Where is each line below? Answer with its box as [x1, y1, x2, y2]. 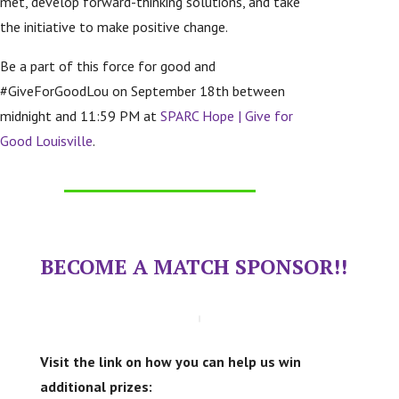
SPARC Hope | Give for [160, 106, 293, 125]
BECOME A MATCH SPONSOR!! [39, 252, 347, 281]
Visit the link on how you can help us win [39, 352, 301, 370]
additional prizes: [39, 377, 152, 395]
